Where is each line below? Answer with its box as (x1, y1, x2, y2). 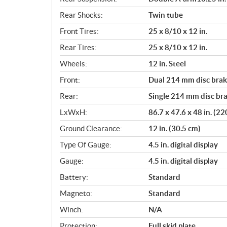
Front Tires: (60, 26, 99, 35)
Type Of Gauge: (60, 140, 111, 149)
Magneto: (60, 188, 92, 198)
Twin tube (148, 10, 183, 19)
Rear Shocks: (60, 10, 103, 19)
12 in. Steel (148, 59, 186, 68)
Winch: (60, 205, 83, 214)
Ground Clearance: (60, 124, 122, 133)
